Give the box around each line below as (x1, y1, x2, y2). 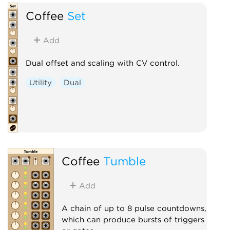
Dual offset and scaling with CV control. (25, 58, 180, 68)
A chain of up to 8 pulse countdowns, (61, 203, 206, 213)
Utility (29, 78, 52, 87)
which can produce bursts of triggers (61, 215, 204, 224)
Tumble (103, 154, 146, 168)
